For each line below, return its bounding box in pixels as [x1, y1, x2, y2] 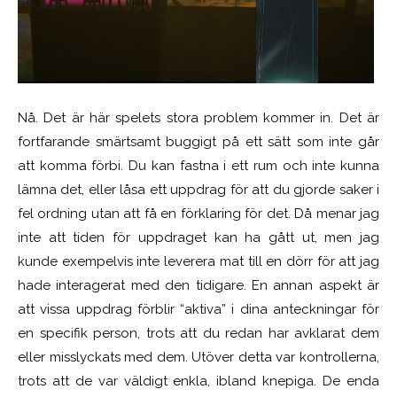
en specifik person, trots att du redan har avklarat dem [18, 325, 379, 342]
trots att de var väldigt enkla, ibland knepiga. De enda [18, 373, 379, 390]
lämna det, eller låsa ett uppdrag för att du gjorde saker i [18, 182, 379, 198]
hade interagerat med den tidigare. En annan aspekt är [18, 277, 379, 294]
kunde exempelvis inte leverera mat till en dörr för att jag [18, 253, 379, 270]
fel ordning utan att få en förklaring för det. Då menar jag [18, 206, 379, 222]
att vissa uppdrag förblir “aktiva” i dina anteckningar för [18, 301, 379, 318]
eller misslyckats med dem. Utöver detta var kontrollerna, [18, 349, 379, 366]
